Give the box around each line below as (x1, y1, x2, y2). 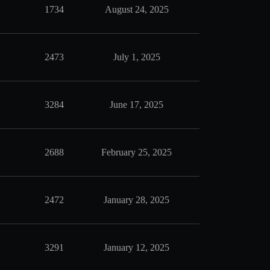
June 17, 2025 (110, 99, 163, 110)
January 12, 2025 (104, 242, 169, 253)
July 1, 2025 (113, 52, 160, 62)
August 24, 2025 (104, 4, 169, 14)
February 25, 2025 (101, 147, 172, 157)
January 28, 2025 (104, 195, 169, 205)
